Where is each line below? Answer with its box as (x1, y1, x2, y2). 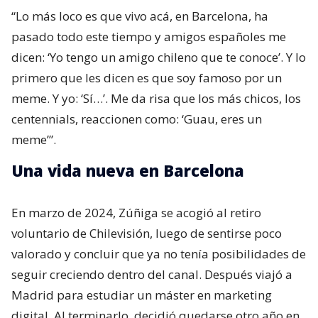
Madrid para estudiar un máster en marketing (11, 287, 272, 304)
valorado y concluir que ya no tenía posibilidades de (11, 246, 306, 263)
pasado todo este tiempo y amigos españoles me (11, 28, 286, 45)
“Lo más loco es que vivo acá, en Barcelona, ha (11, 8, 268, 25)
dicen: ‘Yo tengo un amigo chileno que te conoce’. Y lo (11, 49, 306, 66)
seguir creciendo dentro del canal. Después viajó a (11, 266, 292, 283)
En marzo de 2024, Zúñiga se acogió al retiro (11, 204, 261, 221)
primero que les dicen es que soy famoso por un (11, 70, 282, 87)
